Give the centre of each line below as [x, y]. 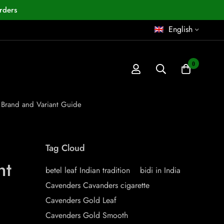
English [180, 29]
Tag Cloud [65, 148]
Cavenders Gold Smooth [87, 215]
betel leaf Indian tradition [88, 170]
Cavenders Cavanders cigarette [97, 185]
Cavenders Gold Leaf [81, 200]
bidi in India [160, 170]
